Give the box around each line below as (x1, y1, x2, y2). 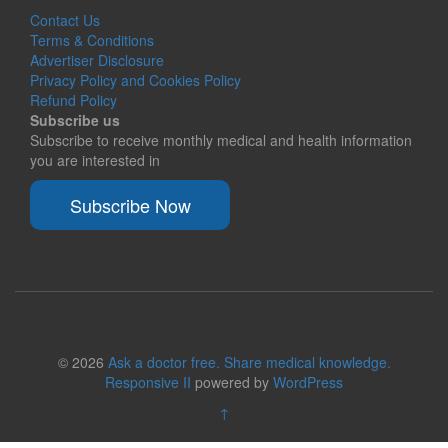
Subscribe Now (69, 191, 191, 218)
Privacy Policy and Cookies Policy (30, 70, 241, 91)
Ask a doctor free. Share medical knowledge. (107, 352, 391, 373)
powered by (191, 372, 273, 393)
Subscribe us (30, 110, 120, 131)
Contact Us (30, 10, 100, 31)
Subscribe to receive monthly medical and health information (30, 130, 412, 151)
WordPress (273, 372, 343, 393)
